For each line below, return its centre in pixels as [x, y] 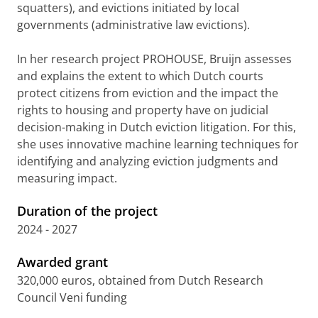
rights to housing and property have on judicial [143, 110]
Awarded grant [62, 262]
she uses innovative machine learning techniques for [158, 144]
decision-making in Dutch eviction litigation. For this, [157, 127]
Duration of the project [87, 211]
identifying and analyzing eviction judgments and [148, 161]
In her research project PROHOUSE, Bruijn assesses [154, 59]
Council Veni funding [72, 297]
